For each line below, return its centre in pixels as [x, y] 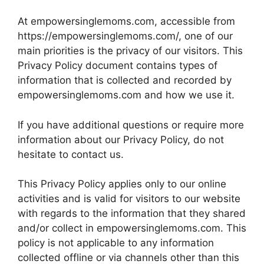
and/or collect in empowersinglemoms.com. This [132, 228]
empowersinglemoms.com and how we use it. [126, 95]
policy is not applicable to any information [116, 243]
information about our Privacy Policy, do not [121, 139]
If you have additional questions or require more [131, 125]
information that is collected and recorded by [125, 80]
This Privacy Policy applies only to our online [122, 184]
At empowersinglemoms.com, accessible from [126, 21]
